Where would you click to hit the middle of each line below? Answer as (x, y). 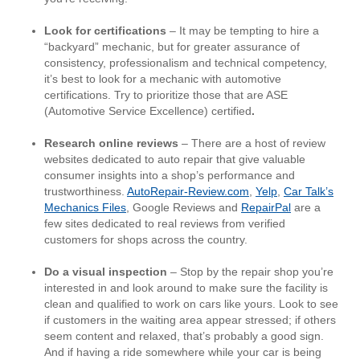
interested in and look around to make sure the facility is (186, 288)
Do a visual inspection (106, 272)
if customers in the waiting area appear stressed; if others (190, 320)
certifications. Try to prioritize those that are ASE (166, 95)
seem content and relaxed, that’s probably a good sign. (184, 336)
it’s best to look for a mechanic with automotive (163, 79)
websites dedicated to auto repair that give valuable (175, 160)
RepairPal (266, 208)
